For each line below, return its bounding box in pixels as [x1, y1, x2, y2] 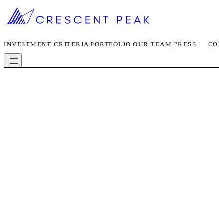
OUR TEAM [133, 41, 174, 48]
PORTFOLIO [90, 41, 133, 48]
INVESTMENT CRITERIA [4, 41, 90, 48]
